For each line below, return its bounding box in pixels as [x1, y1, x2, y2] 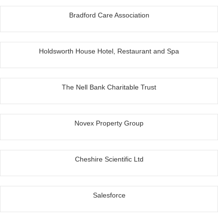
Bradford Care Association [69, 11, 149, 19]
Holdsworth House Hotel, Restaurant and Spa [39, 47, 179, 55]
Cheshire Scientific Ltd [74, 155, 144, 163]
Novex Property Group [74, 119, 144, 127]
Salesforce [92, 191, 126, 200]
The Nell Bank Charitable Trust [62, 83, 156, 91]
